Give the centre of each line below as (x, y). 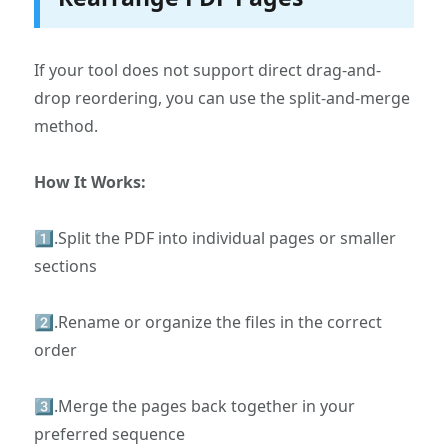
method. (66, 126)
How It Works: (90, 182)
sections (66, 266)
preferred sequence (110, 434)
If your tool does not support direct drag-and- (208, 70)
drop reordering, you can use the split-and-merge (222, 98)
